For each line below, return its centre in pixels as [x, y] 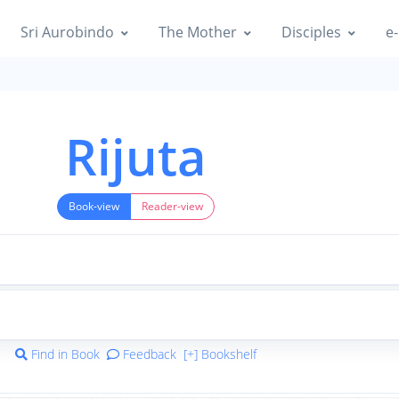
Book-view [94, 207]
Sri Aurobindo [67, 32]
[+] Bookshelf [220, 354]
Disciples [311, 32]
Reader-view [172, 207]
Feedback [147, 354]
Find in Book [65, 354]
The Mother [198, 32]
